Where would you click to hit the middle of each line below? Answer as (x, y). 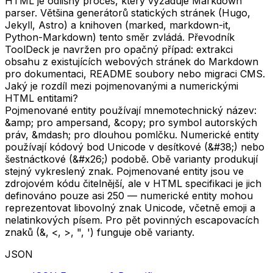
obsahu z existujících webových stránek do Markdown (132, 61)
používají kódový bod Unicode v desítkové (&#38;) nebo (135, 147)
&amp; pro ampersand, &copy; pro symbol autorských (131, 122)
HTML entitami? (41, 98)
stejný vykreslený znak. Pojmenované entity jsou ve (124, 171)
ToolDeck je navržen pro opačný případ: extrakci (119, 49)
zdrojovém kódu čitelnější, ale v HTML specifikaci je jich (133, 183)
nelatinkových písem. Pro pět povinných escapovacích (132, 220)
